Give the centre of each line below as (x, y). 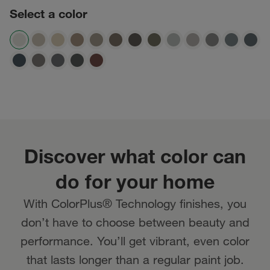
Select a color (49, 13)
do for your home (135, 181)
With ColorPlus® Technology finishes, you (135, 203)
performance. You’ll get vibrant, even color (135, 241)
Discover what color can (135, 156)
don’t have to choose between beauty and (135, 222)
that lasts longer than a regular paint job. (135, 259)
